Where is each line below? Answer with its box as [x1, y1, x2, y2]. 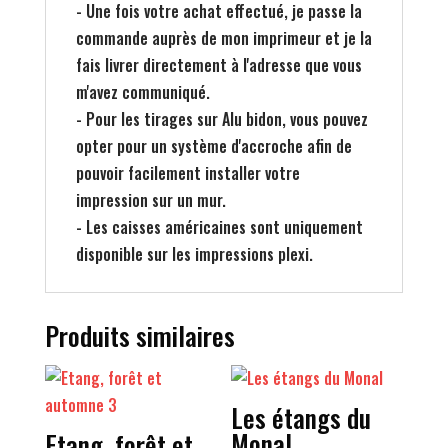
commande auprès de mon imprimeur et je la [75, 26, 372, 50]
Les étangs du [231, 398, 372, 437]
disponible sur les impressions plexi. [75, 242, 313, 266]
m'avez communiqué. [75, 80, 210, 104]
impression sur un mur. [75, 188, 226, 212]
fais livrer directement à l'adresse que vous [75, 53, 362, 77]
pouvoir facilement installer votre [75, 161, 300, 185]
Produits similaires [44, 316, 235, 355]
